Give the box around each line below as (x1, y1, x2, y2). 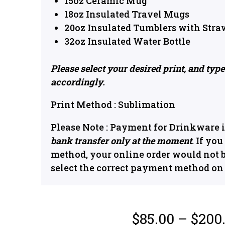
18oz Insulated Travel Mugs (64, 8, 189, 20)
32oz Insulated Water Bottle (64, 35, 190, 47)
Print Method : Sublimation (51, 98, 175, 110)
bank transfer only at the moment (51, 135, 192, 147)
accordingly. (51, 76, 107, 88)
